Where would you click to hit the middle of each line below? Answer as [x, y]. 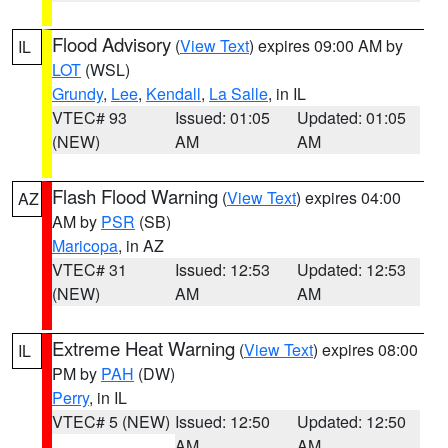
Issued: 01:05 [222, 117]
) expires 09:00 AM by [326, 45]
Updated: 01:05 [352, 117]
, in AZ [141, 245]
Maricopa [85, 245]
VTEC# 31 [89, 269]
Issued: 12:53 [222, 269]
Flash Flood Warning [135, 196]
